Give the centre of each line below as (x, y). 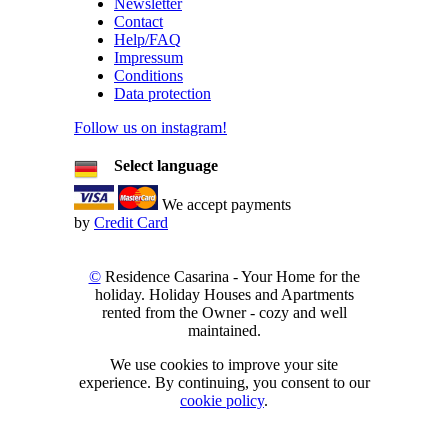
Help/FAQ (147, 40)
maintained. (224, 331)
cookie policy (222, 401)
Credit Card (131, 223)
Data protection (162, 94)
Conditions (148, 76)
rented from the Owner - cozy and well (224, 313)
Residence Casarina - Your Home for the (230, 277)
